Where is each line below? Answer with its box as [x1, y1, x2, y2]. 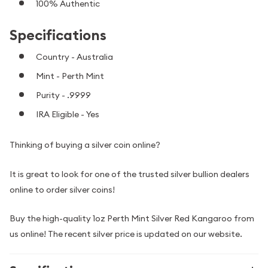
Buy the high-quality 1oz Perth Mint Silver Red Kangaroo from [10, 213, 254, 224]
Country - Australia [36, 51, 113, 62]
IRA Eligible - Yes [36, 108, 99, 120]
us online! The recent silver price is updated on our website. [10, 229, 242, 240]
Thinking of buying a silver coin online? [10, 139, 160, 151]
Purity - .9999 [36, 89, 91, 100]
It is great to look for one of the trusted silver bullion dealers [10, 168, 249, 179]
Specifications [10, 26, 106, 45]
